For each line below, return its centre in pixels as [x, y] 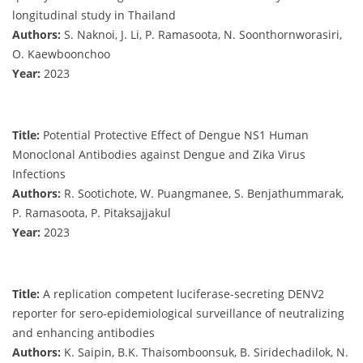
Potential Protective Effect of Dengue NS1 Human [174, 135]
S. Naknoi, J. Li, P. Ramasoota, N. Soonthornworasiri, [201, 35]
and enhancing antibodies [83, 333]
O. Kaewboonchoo [61, 54]
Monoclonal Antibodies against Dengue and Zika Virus [159, 155]
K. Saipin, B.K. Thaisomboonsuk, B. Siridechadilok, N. [205, 352]
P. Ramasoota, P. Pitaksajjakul [92, 213]
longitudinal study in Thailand [94, 15]
